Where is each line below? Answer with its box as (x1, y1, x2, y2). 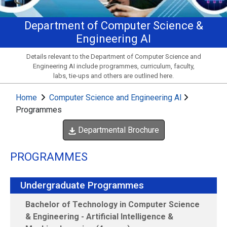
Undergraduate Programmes (20, 179, 144, 192)
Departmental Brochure (75, 125, 159, 135)
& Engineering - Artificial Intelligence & (25, 212, 173, 222)
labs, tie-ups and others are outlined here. (53, 72, 174, 80)
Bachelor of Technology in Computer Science (25, 200, 200, 210)
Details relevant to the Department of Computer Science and (26, 53, 201, 61)
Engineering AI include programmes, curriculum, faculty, (32, 62, 195, 70)
